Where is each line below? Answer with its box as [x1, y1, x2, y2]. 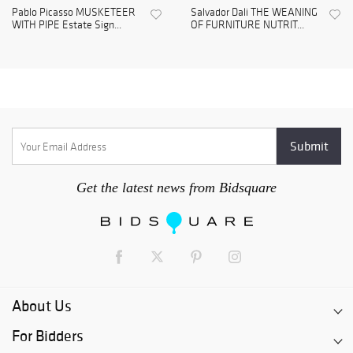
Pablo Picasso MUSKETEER [12, 6, 136, 20]
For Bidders [12, 325, 84, 347]
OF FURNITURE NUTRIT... [191, 18, 304, 32]
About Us [12, 295, 72, 317]
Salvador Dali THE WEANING [191, 6, 318, 20]
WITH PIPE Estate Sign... [12, 18, 121, 32]
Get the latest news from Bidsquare [76, 180, 277, 196]
